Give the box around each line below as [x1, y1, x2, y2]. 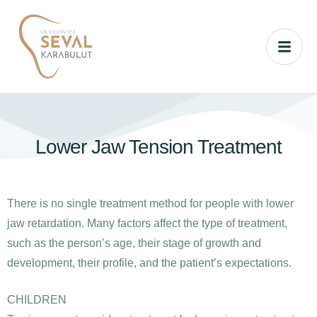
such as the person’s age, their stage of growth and [7, 237, 261, 250]
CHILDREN [7, 294, 67, 306]
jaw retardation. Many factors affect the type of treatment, [7, 217, 287, 230]
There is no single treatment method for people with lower [7, 197, 294, 210]
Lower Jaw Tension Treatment [35, 136, 282, 158]
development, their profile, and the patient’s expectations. [7, 257, 292, 270]
